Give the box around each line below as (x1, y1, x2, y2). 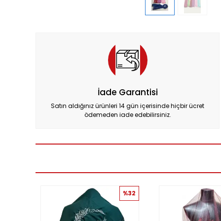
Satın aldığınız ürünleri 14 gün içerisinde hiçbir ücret (51, 102, 205, 110)
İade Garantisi (97, 86, 158, 98)
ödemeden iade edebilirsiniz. (84, 110, 171, 119)
